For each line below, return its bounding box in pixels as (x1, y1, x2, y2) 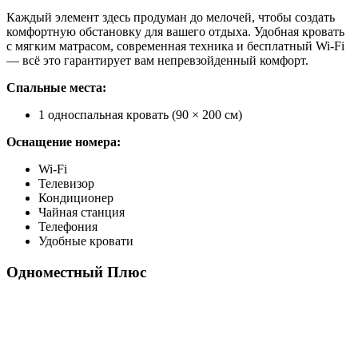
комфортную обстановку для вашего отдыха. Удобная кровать (6, 25, 344, 39)
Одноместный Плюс (6, 264, 146, 281)
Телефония (38, 220, 97, 234)
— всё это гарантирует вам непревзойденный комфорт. (6, 54, 308, 68)
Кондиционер (38, 191, 113, 205)
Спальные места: (6, 81, 106, 95)
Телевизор (38, 177, 94, 191)
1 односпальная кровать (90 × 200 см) (38, 108, 242, 122)
